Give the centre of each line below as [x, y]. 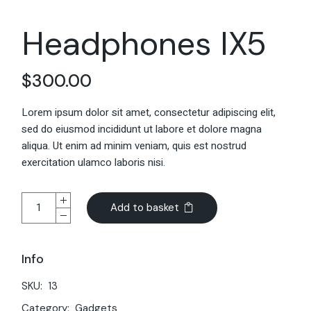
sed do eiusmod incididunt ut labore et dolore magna [142, 129]
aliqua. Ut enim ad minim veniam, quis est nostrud [134, 145]
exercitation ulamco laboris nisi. [94, 162]
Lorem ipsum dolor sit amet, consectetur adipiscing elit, [149, 112]
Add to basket [145, 207]
